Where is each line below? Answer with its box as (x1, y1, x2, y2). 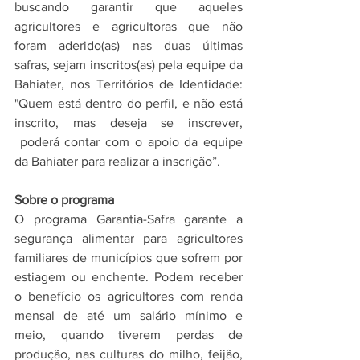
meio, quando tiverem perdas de (14, 327, 243, 342)
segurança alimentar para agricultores (14, 231, 243, 245)
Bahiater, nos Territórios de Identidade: (14, 76, 243, 91)
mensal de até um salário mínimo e (14, 308, 243, 322)
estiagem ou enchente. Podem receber (14, 269, 243, 284)
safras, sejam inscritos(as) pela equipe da (14, 57, 243, 72)
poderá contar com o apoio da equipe (14, 134, 243, 149)
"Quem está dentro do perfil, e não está (14, 96, 243, 110)
